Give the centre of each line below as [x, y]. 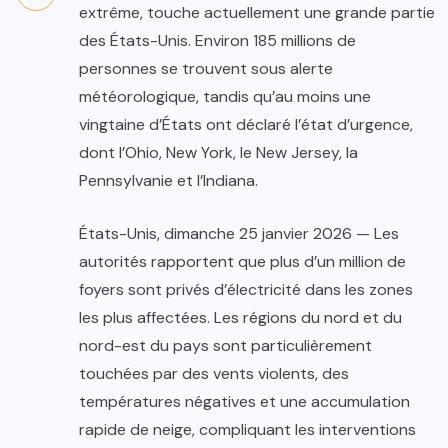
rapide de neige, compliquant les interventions [247, 430]
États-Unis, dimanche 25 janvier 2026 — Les [239, 234]
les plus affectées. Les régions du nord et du [240, 318]
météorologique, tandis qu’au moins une [225, 97]
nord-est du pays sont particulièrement [225, 346]
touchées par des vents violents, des [214, 374]
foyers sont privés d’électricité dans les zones [246, 290]
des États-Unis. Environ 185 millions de [217, 41]
